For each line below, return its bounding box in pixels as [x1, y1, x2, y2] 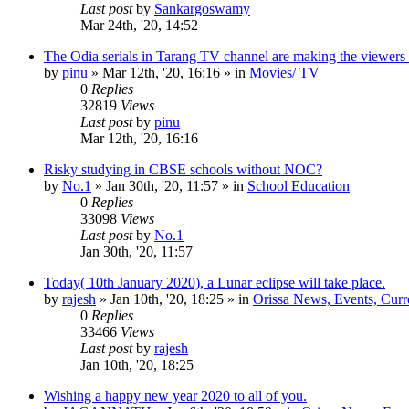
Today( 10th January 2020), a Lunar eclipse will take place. [44, 274, 385, 290]
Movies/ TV [249, 64, 320, 80]
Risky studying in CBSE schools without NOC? [44, 161, 322, 177]
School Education [247, 177, 350, 194]
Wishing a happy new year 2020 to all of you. [44, 387, 307, 404]
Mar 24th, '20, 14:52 [80, 16, 198, 33]
